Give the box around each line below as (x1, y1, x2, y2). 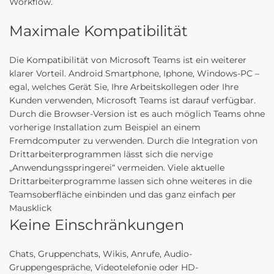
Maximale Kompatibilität (9, 22, 188, 40)
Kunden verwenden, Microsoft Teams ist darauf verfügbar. (9, 95, 256, 106)
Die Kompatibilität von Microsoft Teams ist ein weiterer (9, 54, 246, 65)
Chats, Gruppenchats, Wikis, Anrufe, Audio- (9, 248, 192, 259)
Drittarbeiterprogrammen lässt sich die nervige (9, 149, 213, 160)
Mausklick (9, 202, 51, 213)
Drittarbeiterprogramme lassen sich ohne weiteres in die (9, 176, 252, 187)
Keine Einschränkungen (9, 216, 184, 234)
